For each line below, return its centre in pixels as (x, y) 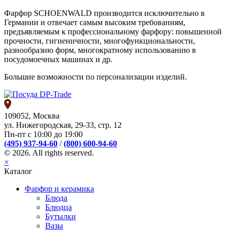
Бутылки (61, 217)
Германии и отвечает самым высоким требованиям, (95, 23)
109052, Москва (32, 116)
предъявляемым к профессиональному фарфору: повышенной (113, 32)
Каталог (18, 171)
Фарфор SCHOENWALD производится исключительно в (104, 13)
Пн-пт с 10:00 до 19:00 (43, 135)
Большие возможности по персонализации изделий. (95, 77)
